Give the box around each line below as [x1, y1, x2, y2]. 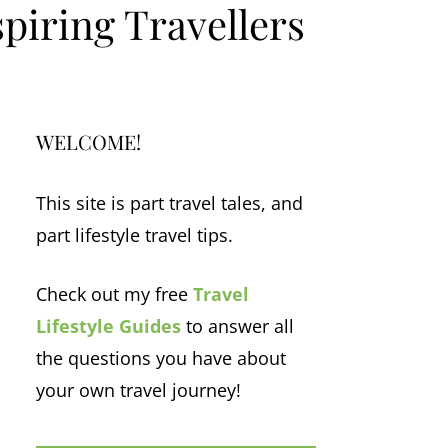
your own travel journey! [36, 377, 241, 402]
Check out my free [36, 281, 193, 306]
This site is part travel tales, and [36, 190, 303, 215]
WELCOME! [36, 127, 141, 155]
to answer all [181, 313, 294, 338]
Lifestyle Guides [36, 313, 181, 338]
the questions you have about [36, 345, 286, 370]
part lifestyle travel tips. [36, 222, 233, 247]
